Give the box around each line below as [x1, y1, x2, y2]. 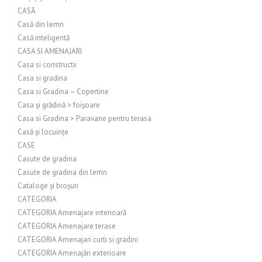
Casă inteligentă [18, 33, 70, 43]
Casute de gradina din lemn [18, 167, 107, 177]
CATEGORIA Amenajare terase [18, 221, 116, 231]
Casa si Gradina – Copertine [18, 87, 109, 96]
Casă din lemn [18, 19, 64, 29]
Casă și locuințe [18, 127, 68, 137]
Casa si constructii [18, 60, 77, 70]
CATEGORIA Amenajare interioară [18, 208, 126, 218]
